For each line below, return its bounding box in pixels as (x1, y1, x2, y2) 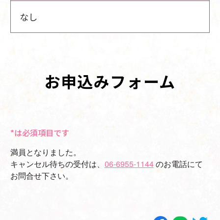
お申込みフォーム (44, 69, 176, 92)
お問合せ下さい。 (10, 169, 73, 181)
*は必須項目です (10, 126, 69, 138)
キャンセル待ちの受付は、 (10, 158, 105, 169)
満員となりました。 (10, 146, 81, 158)
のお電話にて (153, 158, 203, 169)
